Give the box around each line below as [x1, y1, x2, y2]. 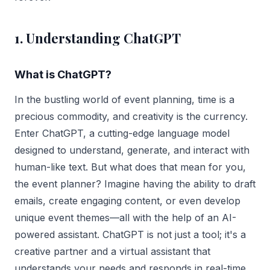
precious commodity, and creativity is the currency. [14, 110, 248, 122]
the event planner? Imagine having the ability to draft [14, 177, 256, 190]
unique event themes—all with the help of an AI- [14, 211, 236, 224]
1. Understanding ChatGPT [14, 28, 181, 47]
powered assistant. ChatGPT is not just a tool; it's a [14, 228, 246, 240]
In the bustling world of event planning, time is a [14, 93, 234, 105]
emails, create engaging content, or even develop [14, 194, 240, 207]
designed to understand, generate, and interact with [14, 143, 250, 156]
